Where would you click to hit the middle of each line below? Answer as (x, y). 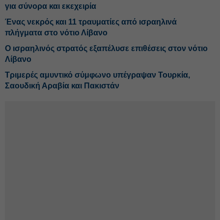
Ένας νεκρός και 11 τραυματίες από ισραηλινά (91, 22)
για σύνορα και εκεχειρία (51, 6)
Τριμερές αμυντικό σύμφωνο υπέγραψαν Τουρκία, (97, 75)
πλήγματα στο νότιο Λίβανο (56, 33)
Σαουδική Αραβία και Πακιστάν (62, 86)
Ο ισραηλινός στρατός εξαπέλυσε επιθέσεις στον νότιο (106, 48)
